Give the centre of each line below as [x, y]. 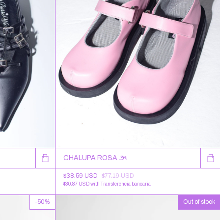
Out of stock [199, 202]
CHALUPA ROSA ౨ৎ [95, 158]
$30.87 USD [77, 184]
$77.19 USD [118, 176]
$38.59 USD [81, 176]
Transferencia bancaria [125, 184]
